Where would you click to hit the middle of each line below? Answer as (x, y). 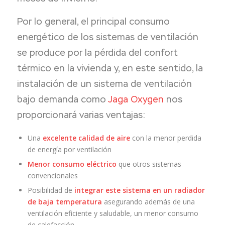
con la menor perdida (165, 138)
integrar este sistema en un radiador (138, 190)
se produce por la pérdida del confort (97, 53)
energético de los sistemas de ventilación (107, 37)
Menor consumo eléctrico (72, 164)
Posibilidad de (50, 190)
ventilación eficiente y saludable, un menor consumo (113, 213)
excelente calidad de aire (85, 138)
